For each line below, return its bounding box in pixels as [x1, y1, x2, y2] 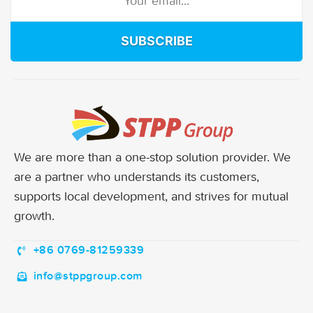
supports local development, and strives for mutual [14, 189, 289, 204]
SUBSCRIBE [120, 33, 193, 48]
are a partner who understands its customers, [14, 169, 259, 184]
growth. [14, 208, 54, 224]
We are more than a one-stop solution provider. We [14, 150, 291, 165]
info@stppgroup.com [33, 270, 143, 282]
